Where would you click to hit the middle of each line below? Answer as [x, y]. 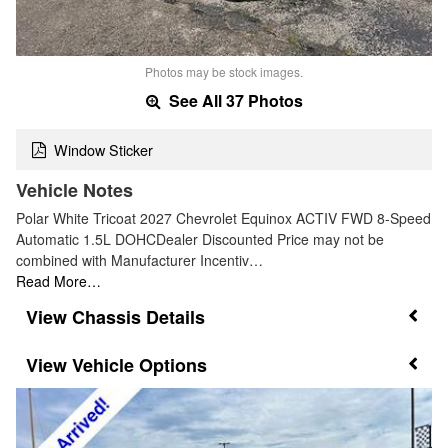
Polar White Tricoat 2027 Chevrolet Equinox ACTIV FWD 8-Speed [223, 217]
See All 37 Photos [233, 101]
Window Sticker [103, 149]
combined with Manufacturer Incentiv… [139, 259]
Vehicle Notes [74, 189]
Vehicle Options [139, 365]
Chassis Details [138, 316]
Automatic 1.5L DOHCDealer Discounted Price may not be [200, 238]
